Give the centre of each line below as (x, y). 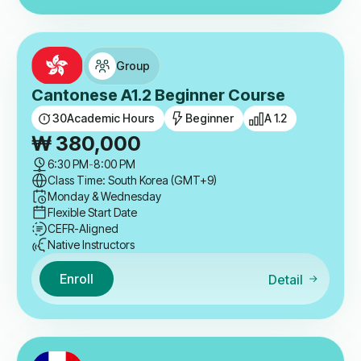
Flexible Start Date (92, 213)
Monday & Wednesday (104, 197)
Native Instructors (91, 245)
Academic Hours (111, 118)
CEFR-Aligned (83, 229)
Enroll (77, 278)
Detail (285, 279)
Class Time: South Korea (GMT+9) (132, 180)
